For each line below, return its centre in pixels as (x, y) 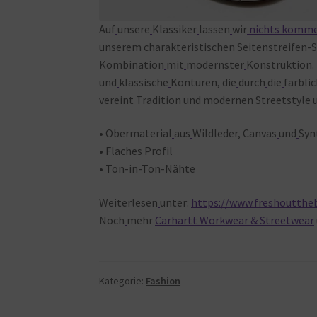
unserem (121, 46)
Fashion (163, 281)
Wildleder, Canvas (235, 133)
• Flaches (121, 151)
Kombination (132, 64)
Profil (159, 151)
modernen (229, 99)
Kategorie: (123, 281)
